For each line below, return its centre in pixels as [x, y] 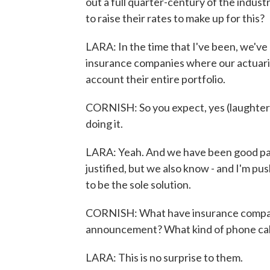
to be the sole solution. [138, 184]
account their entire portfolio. [155, 79]
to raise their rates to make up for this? [175, 18]
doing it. [104, 124]
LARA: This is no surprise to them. [164, 257]
